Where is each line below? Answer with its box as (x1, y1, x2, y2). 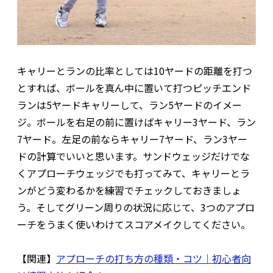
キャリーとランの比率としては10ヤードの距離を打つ (17, 63, 252, 79)
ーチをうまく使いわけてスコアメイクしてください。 (17, 217, 250, 232)
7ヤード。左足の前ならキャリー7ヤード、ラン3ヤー (17, 132, 247, 147)
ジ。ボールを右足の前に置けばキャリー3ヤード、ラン (17, 115, 256, 130)
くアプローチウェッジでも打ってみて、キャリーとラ (17, 166, 250, 181)
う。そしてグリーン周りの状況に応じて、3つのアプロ (17, 200, 255, 215)
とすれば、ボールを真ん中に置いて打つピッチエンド (17, 80, 251, 96)
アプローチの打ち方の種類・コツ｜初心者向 (56, 251, 251, 266)
